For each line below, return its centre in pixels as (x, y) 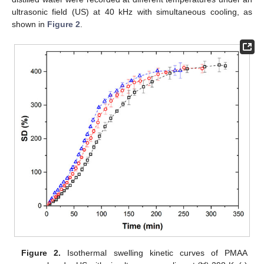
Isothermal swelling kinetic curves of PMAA (154, 253)
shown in (29, 24)
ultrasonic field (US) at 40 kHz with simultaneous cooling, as (132, 12)
